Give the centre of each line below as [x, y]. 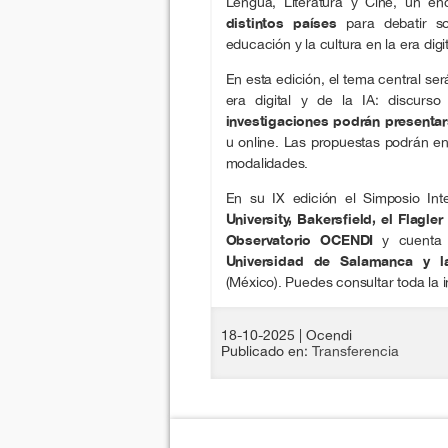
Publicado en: [266, 351]
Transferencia [355, 351]
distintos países [281, 22]
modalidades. [267, 162]
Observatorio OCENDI [299, 239]
